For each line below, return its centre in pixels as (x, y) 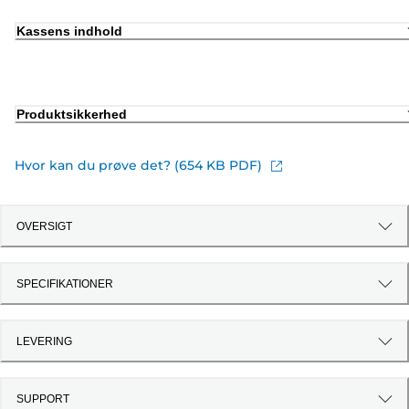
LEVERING (44, 341)
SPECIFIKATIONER (65, 283)
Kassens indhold (69, 31)
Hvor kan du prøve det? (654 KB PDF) (138, 166)
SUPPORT (43, 399)
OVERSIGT (44, 226)
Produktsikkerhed (72, 115)
